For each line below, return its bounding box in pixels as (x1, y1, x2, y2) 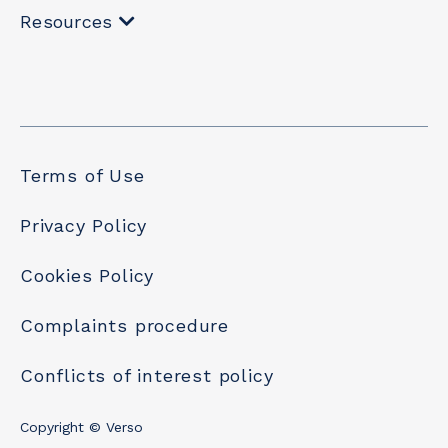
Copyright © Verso (20, 418, 143, 435)
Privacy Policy (20, 214, 148, 236)
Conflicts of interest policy (20, 364, 274, 386)
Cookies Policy (20, 264, 155, 286)
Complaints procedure (20, 314, 229, 336)
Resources (20, 10, 113, 32)
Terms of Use (20, 164, 145, 186)
